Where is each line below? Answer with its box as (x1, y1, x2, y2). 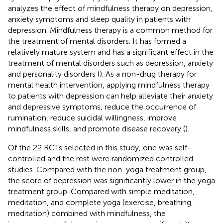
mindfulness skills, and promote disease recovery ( (8, 123, 185, 133)
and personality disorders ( (8, 69, 100, 79)
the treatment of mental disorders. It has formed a (8, 36, 186, 46)
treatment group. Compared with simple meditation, (8, 186, 195, 196)
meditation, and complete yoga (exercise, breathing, (8, 197, 193, 207)
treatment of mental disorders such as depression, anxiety (8, 58, 213, 68)
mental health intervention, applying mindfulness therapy (8, 80, 210, 90)
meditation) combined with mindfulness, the (8, 208, 166, 218)
